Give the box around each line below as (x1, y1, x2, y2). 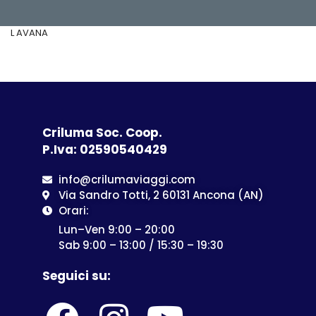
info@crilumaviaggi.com (58, 172, 195, 187)
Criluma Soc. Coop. (42, 124, 162, 141)
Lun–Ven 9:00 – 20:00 (59, 222, 175, 237)
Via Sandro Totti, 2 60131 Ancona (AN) (58, 188, 264, 202)
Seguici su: (42, 267, 111, 284)
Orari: (58, 203, 89, 218)
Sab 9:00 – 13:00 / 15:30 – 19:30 (59, 238, 224, 253)
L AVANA (11, 26, 48, 39)
